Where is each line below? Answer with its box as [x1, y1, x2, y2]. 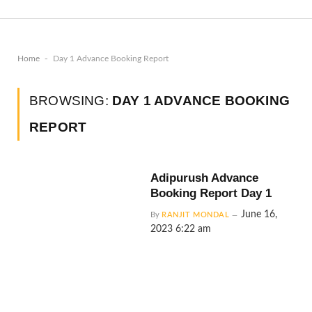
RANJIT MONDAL [162, 211, 230, 219]
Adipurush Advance [150, 171, 259, 185]
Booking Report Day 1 [150, 187, 272, 200]
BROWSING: [29, 93, 112, 108]
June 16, [241, 210, 278, 219]
